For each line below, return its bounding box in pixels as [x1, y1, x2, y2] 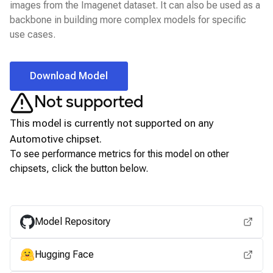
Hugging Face [35, 249, 94, 260]
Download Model [30, 70, 108, 82]
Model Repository [35, 216, 110, 227]
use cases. [10, 29, 55, 40]
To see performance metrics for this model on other [10, 148, 229, 160]
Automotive [10, 133, 63, 145]
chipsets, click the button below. [10, 163, 148, 174]
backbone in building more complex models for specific [10, 14, 246, 26]
